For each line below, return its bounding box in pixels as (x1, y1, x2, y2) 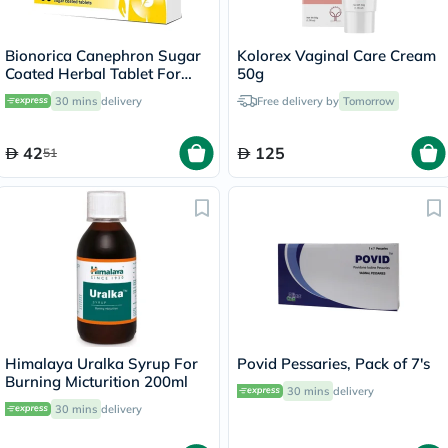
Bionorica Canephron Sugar (5, 45, 201, 65)
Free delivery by (257, 93, 339, 108)
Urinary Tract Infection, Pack (5, 81, 203, 101)
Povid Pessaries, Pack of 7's (237, 353, 430, 373)
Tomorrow (343, 93, 395, 108)
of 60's (5, 99, 51, 119)
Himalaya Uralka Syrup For (5, 353, 198, 373)
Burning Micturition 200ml (5, 371, 188, 391)
